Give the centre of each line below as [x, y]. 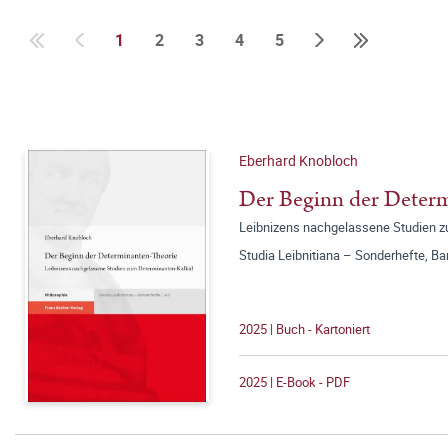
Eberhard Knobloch [298, 160]
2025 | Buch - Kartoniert [304, 329]
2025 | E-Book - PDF [294, 382]
